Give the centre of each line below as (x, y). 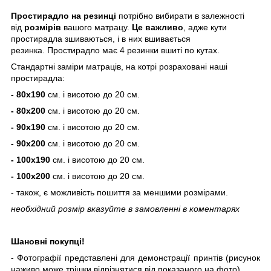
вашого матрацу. (96, 27)
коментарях (214, 208)
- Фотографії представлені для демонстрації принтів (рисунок (135, 257)
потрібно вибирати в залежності (180, 15)
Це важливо (158, 27)
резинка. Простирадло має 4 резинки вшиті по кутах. (116, 50)
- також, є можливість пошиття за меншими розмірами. (119, 192)
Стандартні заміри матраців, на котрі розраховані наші (119, 66)
